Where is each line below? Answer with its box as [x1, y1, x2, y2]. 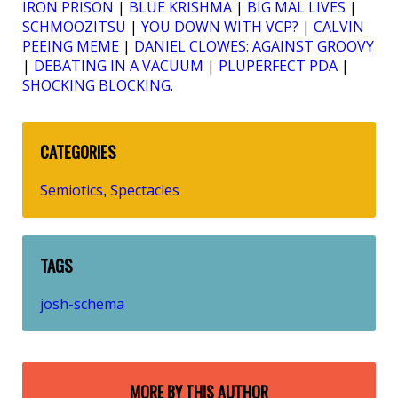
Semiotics [40, 180, 103, 201]
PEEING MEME [22, 36, 119, 57]
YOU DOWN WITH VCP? [141, 17, 298, 37]
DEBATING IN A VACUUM [34, 56, 203, 76]
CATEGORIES [40, 139, 116, 164]
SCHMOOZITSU [22, 17, 126, 37]
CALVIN [314, 17, 364, 37]
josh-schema [40, 293, 124, 314]
